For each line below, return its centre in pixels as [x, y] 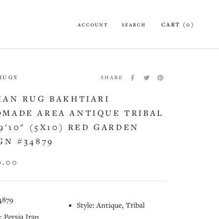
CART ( [174, 25]
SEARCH [133, 25]
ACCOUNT [93, 25]
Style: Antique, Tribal [111, 206]
